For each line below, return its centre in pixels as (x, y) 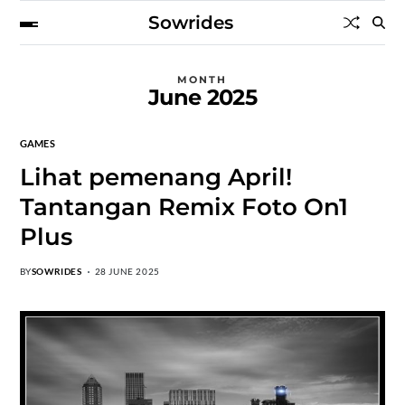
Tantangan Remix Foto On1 (184, 207)
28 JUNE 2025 (127, 271)
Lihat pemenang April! (155, 177)
